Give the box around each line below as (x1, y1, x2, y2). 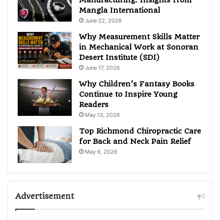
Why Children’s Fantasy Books (79, 79, 194, 88)
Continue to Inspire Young (79, 89, 177, 99)
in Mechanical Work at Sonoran (79, 42, 198, 52)
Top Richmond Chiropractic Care (79, 126, 201, 136)
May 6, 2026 (85, 148, 117, 155)
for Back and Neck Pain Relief (79, 137, 191, 146)
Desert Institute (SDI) (79, 53, 159, 62)
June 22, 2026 (85, 17, 122, 24)
